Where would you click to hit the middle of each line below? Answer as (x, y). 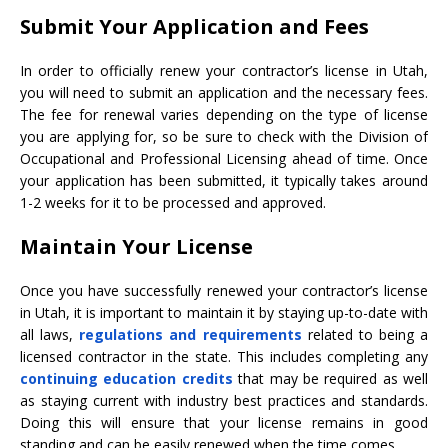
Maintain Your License (136, 247)
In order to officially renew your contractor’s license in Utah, (224, 71)
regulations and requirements (190, 335)
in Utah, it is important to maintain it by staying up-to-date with (224, 313)
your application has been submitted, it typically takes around (224, 181)
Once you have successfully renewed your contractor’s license (224, 291)
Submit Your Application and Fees (194, 27)
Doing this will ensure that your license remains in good (224, 423)
